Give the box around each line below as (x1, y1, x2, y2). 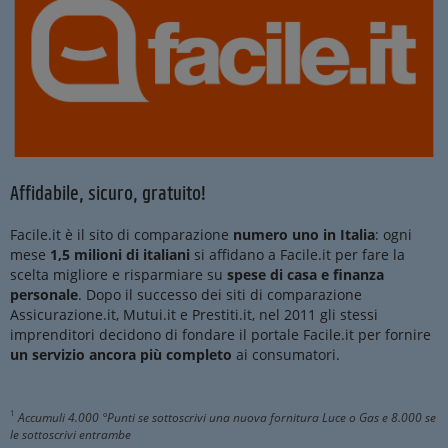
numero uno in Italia (233, 225, 375, 245)
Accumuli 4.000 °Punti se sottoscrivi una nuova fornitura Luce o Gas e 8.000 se (18, 409, 436, 426)
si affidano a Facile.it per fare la (190, 245, 405, 265)
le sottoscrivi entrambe (10, 426, 131, 443)
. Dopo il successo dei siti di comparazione (78, 285, 362, 305)
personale (10, 285, 78, 305)
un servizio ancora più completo (10, 345, 232, 365)
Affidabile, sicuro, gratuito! (10, 181, 206, 204)
